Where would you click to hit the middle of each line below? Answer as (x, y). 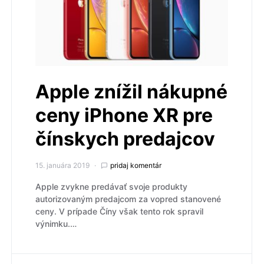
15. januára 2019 (62, 166)
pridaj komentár (136, 166)
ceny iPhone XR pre (124, 115)
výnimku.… (56, 224)
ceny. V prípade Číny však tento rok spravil (119, 212)
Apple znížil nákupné (131, 92)
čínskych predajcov (125, 139)
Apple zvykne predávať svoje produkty (111, 187)
